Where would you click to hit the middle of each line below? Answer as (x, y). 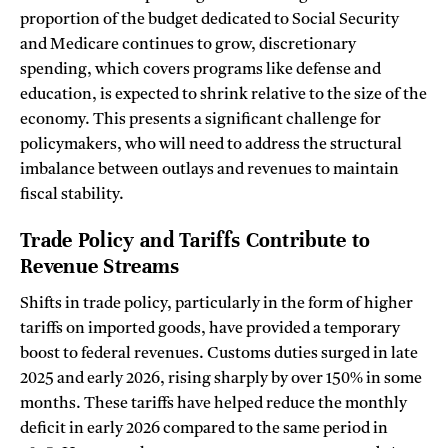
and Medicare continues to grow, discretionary (188, 45)
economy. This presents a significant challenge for (200, 120)
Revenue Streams (100, 266)
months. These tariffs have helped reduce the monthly (213, 403)
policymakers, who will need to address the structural (211, 145)
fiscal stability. (72, 195)
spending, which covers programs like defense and (200, 70)
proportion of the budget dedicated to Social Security (209, 20)
